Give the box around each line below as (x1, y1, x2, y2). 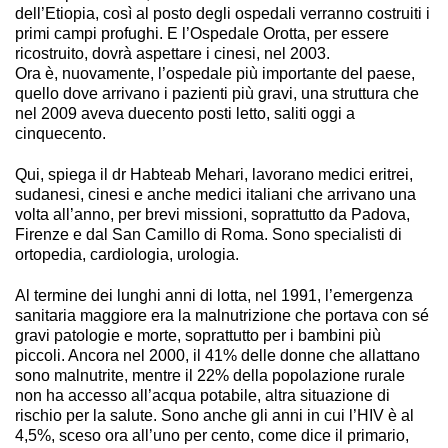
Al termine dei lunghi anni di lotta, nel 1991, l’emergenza (15, 287, 413, 305)
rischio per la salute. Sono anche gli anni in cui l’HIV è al (15, 407, 414, 425)
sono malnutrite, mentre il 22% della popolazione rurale (15, 367, 405, 385)
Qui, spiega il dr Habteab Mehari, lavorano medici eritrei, (15, 166, 413, 183)
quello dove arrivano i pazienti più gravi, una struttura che (15, 84, 419, 102)
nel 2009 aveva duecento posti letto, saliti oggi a (15, 104, 355, 122)
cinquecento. (15, 124, 106, 142)
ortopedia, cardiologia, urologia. (15, 246, 239, 263)
